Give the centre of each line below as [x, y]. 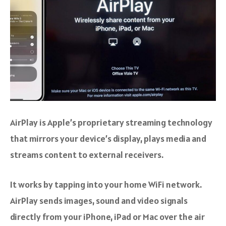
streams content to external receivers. [87, 155]
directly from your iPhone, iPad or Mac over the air [107, 217]
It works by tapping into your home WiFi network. [106, 185]
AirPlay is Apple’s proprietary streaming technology [111, 123]
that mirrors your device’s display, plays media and [108, 139]
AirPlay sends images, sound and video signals [99, 201]
